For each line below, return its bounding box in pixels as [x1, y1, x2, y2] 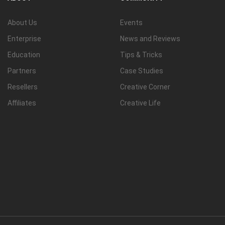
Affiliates [8, 99, 36, 107]
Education [8, 51, 40, 59]
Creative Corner [120, 83, 170, 91]
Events [120, 19, 143, 27]
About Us [8, 19, 37, 27]
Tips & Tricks [120, 51, 162, 59]
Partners [8, 67, 36, 75]
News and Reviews [120, 35, 180, 43]
